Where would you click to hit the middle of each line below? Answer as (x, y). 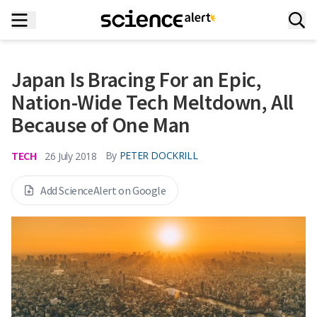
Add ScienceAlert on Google (103, 190)
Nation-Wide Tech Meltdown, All (153, 102)
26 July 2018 (71, 156)
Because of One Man (101, 125)
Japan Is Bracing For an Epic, (137, 79)
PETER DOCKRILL (158, 155)
